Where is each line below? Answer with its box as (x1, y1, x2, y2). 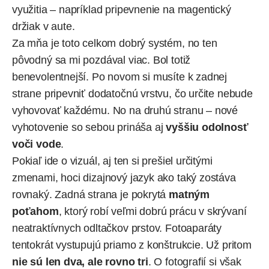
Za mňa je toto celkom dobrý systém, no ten (12, 37, 217, 50)
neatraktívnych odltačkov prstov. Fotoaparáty (12, 222, 222, 235)
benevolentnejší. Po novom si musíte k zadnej (12, 71, 228, 83)
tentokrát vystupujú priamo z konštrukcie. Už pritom (12, 239, 252, 252)
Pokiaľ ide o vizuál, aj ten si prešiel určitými (12, 155, 213, 168)
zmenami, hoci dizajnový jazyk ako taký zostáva (12, 172, 236, 184)
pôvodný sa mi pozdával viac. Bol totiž (12, 54, 191, 67)
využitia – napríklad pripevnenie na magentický (12, 4, 231, 16)
